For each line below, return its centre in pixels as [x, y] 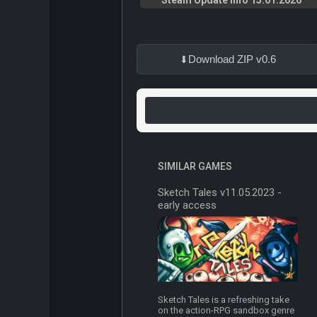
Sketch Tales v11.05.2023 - [220, 193]
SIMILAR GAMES [195, 167]
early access [188, 206]
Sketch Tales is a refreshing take [224, 300]
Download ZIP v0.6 [232, 59]
